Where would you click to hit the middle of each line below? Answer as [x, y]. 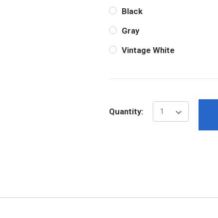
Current [124, 86]
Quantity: [126, 111]
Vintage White [148, 50]
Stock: [121, 99]
